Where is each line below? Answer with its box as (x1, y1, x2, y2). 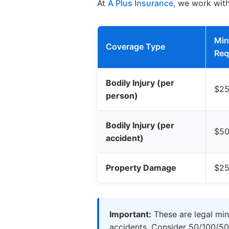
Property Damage (106, 162, 177, 173)
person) (106, 90, 139, 101)
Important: (109, 209, 152, 219)
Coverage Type (106, 41, 166, 52)
